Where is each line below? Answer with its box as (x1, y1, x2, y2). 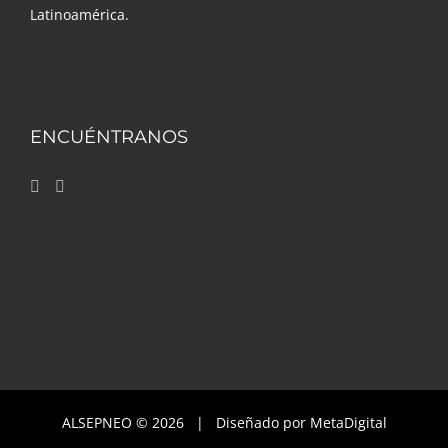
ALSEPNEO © (61, 413, 152, 432)
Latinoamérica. (30, 5, 129, 24)
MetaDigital (309, 413, 387, 432)
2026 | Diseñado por (151, 413, 310, 432)
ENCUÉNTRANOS (30, 126, 188, 148)
